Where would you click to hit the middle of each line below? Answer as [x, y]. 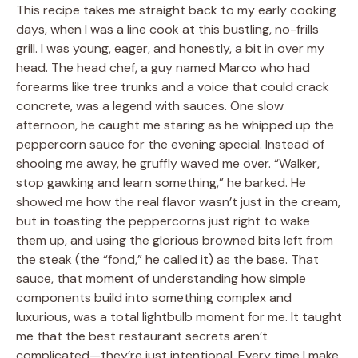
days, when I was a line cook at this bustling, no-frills [167, 30]
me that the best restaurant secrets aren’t [142, 336]
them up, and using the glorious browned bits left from [175, 241]
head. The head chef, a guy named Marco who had [163, 68]
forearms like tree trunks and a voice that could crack [173, 87]
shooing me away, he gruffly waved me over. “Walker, [168, 164]
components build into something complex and [154, 298]
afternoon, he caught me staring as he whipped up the [175, 125]
